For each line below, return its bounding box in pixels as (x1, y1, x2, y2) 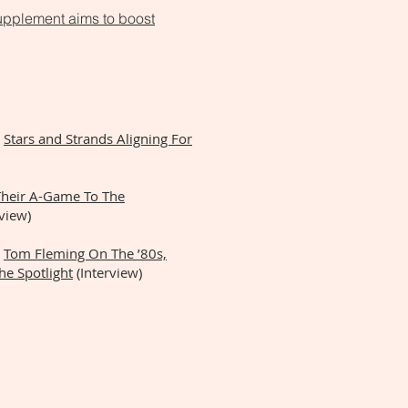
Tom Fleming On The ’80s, (4, 244, 167, 262)
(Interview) (73, 263, 142, 281)
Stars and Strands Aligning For (4, 129, 192, 148)
